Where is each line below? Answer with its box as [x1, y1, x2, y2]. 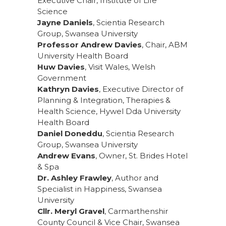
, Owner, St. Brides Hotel [95, 151, 188, 161]
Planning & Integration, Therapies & [37, 95, 171, 105]
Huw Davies [37, 62, 85, 72]
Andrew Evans [37, 151, 95, 161]
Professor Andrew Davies [37, 40, 142, 50]
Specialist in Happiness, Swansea [37, 184, 162, 194]
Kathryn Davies [37, 84, 99, 94]
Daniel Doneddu [37, 129, 102, 139]
